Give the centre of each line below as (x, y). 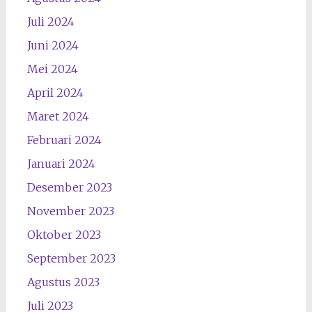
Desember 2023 (69, 187)
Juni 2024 (53, 45)
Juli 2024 (50, 22)
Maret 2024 (58, 116)
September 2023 (71, 258)
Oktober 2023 (64, 235)
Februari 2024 (64, 140)
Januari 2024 (61, 164)
